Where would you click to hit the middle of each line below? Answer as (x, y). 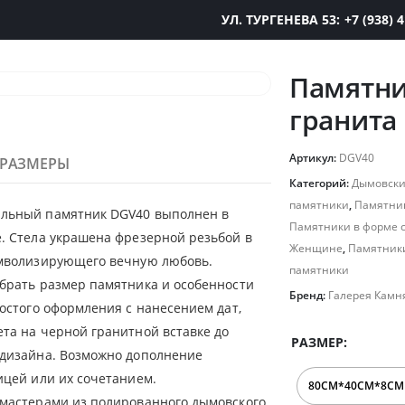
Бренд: (309, 295)
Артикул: (314, 158)
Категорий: (320, 183)
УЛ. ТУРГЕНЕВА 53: (282, 19)
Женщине (316, 248)
